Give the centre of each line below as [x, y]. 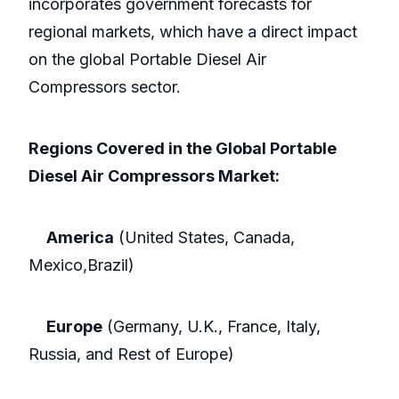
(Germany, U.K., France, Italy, [212, 327]
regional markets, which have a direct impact [193, 32]
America [80, 238]
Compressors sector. [105, 87]
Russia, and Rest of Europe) [131, 354]
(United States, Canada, [204, 238]
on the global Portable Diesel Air [147, 60]
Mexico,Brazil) [81, 265]
